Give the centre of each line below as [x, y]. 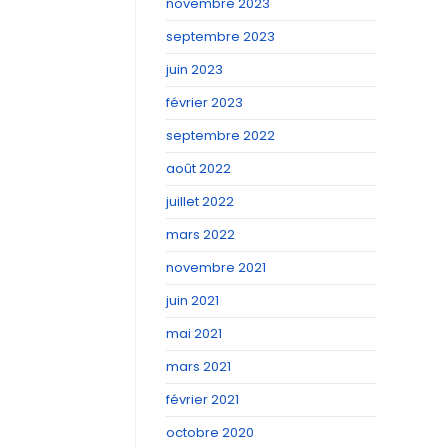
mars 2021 [198, 366]
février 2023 [204, 102]
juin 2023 [194, 69]
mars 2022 [200, 234]
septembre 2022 [220, 135]
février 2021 [202, 399]
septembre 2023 [220, 36]
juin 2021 [192, 300]
